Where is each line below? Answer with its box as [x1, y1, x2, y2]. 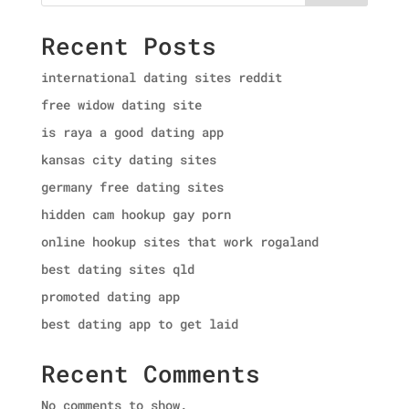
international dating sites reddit [40, 68, 282, 86]
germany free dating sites [40, 178, 224, 195]
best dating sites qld [40, 260, 194, 278]
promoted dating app [40, 288, 180, 305]
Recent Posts [40, 30, 216, 61]
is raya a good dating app [40, 123, 224, 141]
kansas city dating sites [40, 151, 216, 168]
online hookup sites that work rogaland [40, 233, 319, 250]
